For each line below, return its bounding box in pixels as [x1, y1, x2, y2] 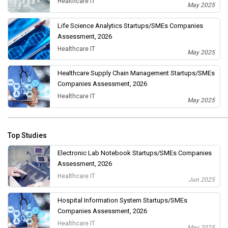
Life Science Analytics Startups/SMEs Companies [57, 21, 203, 30]
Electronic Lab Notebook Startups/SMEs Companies [57, 149, 212, 157]
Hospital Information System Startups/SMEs [57, 196, 187, 204]
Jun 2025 [188, 176, 215, 183]
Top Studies [8, 131, 47, 139]
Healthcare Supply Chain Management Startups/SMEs [57, 69, 215, 77]
